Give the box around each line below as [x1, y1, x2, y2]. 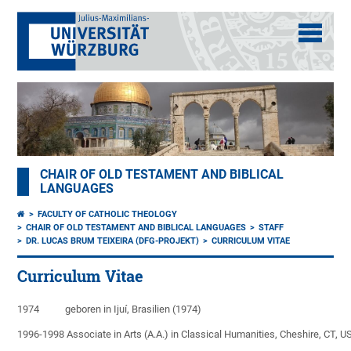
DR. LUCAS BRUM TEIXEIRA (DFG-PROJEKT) [26, 236, 200, 247]
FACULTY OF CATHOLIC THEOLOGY [38, 209, 178, 220]
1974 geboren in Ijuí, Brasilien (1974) [17, 303, 202, 316]
